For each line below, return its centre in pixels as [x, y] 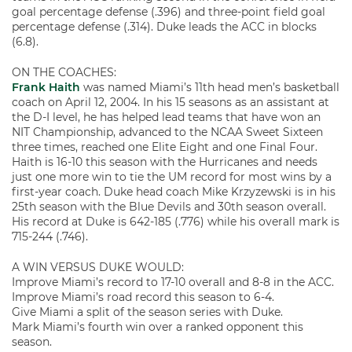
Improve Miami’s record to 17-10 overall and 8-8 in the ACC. [173, 282]
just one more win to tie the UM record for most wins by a [172, 177]
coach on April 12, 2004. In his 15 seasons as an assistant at [170, 102]
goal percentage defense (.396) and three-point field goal [169, 12]
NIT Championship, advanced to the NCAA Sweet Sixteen [167, 132]
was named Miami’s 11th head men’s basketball [210, 87]
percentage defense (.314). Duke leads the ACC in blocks [164, 27]
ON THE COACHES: [64, 72]
